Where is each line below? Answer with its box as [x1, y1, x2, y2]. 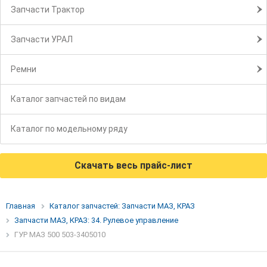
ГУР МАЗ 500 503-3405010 [14, 230, 105, 240]
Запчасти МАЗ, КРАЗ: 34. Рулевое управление [14, 216, 178, 225]
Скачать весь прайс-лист [74, 160, 193, 172]
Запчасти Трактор [11, 5, 85, 15]
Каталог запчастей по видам [11, 94, 126, 104]
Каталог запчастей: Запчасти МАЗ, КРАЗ [49, 201, 195, 211]
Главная [6, 201, 35, 211]
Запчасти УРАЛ [11, 35, 73, 45]
